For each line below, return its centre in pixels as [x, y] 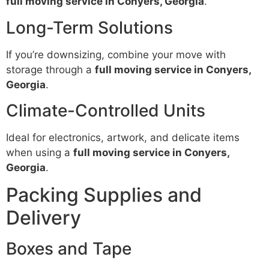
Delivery [44, 218]
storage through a [50, 69]
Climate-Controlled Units [106, 110]
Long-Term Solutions [89, 27]
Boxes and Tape [69, 249]
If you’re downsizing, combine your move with [116, 54]
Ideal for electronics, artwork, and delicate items [123, 137]
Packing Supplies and [104, 195]
